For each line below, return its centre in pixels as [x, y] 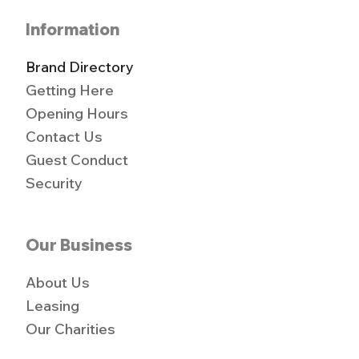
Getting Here [70, 91]
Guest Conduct [77, 160]
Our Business [79, 245]
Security [54, 184]
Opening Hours [77, 114]
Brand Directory [80, 67]
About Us [58, 283]
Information [73, 30]
